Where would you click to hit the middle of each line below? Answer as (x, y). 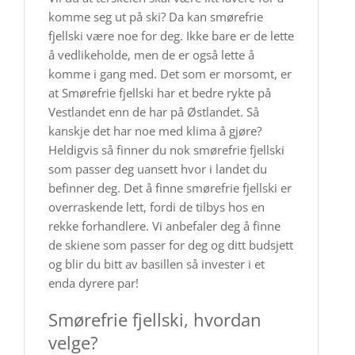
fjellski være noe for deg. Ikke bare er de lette (171, 36)
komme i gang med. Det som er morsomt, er (170, 74)
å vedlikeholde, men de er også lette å (151, 55)
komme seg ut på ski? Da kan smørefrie (156, 17)
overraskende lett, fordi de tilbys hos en (157, 207)
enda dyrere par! (94, 283)
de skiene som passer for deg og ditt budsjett (171, 245)
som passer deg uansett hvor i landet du (158, 169)
